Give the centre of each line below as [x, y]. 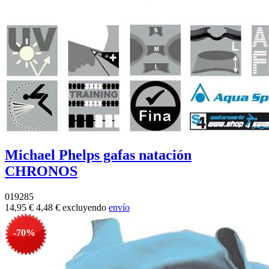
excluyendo [86, 207]
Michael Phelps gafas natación [98, 155]
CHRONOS [41, 171]
